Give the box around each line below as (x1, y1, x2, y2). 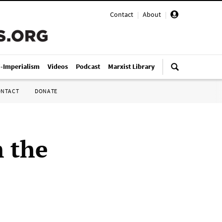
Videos (48, 62, 68, 71)
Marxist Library (108, 62, 155, 71)
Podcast (76, 62, 100, 71)
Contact (110, 10, 133, 19)
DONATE (35, 87, 57, 95)
